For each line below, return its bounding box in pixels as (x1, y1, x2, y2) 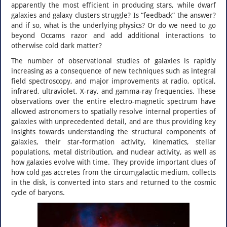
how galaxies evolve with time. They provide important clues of (11, 158, 216, 166)
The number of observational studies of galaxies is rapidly (11, 57, 216, 65)
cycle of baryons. (11, 188, 65, 197)
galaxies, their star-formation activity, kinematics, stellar (11, 138, 216, 146)
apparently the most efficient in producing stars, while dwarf (11, 1, 216, 9)
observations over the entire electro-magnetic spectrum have (11, 97, 216, 105)
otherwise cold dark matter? (11, 42, 102, 50)
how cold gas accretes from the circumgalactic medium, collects (11, 168, 216, 176)
